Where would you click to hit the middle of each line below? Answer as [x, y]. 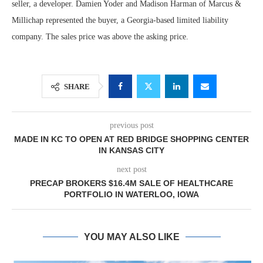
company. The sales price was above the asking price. [100, 37]
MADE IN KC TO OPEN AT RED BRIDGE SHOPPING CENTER [131, 139]
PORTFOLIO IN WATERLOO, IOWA [131, 194]
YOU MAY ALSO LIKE [131, 237]
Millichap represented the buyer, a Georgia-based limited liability [120, 20]
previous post [131, 125]
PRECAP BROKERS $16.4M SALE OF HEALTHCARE [131, 183]
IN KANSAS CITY [131, 150]
